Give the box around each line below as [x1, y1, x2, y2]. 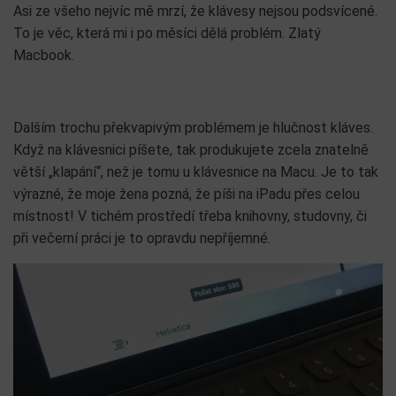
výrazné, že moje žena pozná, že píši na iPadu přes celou [13, 186, 360, 203]
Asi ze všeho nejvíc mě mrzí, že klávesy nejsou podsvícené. [13, 3, 377, 20]
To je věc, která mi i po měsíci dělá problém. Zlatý [13, 25, 321, 42]
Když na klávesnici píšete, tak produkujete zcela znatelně [13, 141, 369, 159]
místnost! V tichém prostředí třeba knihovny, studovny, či [13, 208, 367, 225]
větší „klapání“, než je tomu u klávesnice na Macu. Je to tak [13, 164, 378, 181]
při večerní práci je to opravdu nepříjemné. [13, 230, 270, 247]
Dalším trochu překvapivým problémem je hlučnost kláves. [13, 119, 373, 137]
